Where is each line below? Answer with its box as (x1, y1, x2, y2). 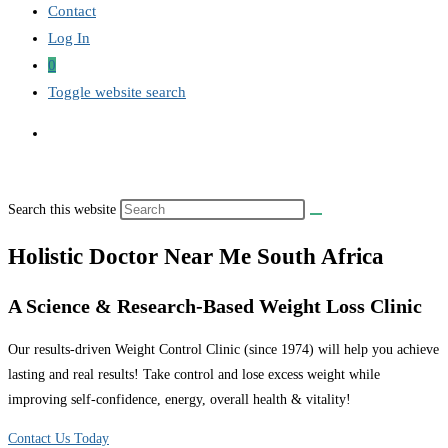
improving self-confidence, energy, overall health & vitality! (8, 391, 351, 407)
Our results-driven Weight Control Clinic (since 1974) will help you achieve (8, 341, 439, 357)
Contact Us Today (8, 430, 109, 446)
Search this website (8, 202, 120, 217)
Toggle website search (48, 84, 186, 100)
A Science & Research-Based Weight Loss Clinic (8, 295, 422, 318)
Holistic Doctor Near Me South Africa (8, 244, 384, 270)
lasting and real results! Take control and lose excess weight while (8, 366, 380, 382)
